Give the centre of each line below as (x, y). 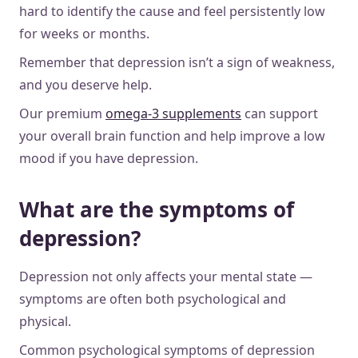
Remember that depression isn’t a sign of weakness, (177, 62)
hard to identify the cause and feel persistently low (172, 11)
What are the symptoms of (157, 209)
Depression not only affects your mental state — (166, 276)
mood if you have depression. (109, 158)
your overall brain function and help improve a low (172, 135)
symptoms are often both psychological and (153, 298)
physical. (47, 321)
